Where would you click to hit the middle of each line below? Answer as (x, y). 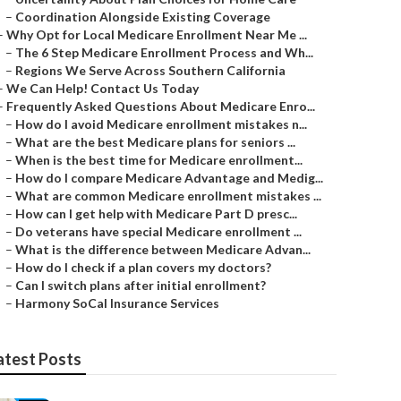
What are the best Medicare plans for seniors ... (155, 142)
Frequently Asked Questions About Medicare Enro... (161, 106)
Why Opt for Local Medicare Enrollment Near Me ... (157, 34)
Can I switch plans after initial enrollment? (141, 285)
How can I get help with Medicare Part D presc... (156, 213)
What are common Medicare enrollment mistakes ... (168, 196)
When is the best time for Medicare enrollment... (159, 160)
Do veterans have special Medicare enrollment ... (158, 231)
